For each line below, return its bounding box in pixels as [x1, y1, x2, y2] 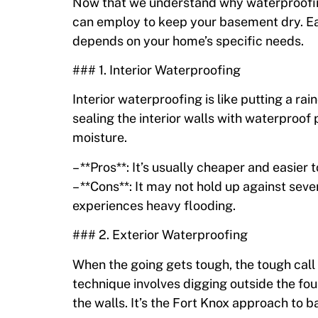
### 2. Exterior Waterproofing [72, 227, 248, 243]
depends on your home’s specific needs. [72, 33, 304, 48]
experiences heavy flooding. [72, 197, 236, 213]
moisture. [72, 130, 127, 146]
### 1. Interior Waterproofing [72, 62, 241, 77]
